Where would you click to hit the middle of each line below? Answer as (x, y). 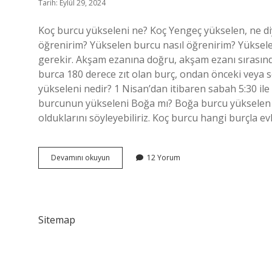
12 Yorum (164, 158)
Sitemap (57, 220)
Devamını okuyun (80, 158)
